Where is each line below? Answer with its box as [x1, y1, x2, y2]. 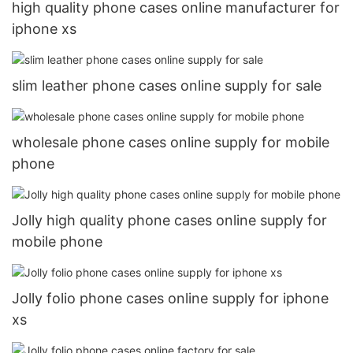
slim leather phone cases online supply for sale [12, 76, 321, 94]
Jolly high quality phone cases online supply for [12, 212, 327, 229]
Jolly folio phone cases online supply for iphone [12, 290, 329, 307]
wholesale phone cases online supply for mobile [12, 133, 329, 150]
